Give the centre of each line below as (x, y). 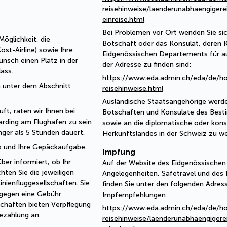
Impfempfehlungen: (135, 195)
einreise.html (123, 20)
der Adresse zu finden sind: (147, 65)
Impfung (119, 152)
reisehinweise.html (133, 88)
